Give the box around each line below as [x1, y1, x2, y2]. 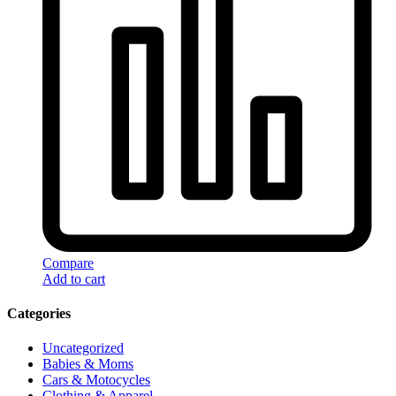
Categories [7, 305, 71, 321]
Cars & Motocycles [42, 372, 150, 388]
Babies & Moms [42, 356, 133, 372]
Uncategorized [42, 340, 124, 356]
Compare [42, 255, 94, 270]
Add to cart [42, 270, 105, 286]
